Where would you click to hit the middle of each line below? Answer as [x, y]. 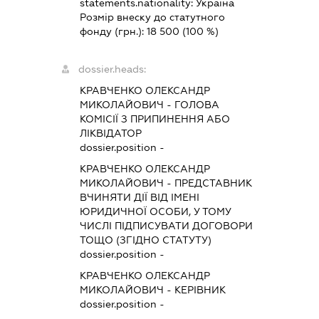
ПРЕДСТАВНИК [214, 183]
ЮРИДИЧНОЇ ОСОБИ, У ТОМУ [156, 211]
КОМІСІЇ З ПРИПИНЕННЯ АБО [155, 119]
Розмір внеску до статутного [153, 17]
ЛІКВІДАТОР [111, 133]
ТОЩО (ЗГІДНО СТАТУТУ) [146, 240]
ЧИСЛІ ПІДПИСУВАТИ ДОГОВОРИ [167, 226]
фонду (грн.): [114, 31]
